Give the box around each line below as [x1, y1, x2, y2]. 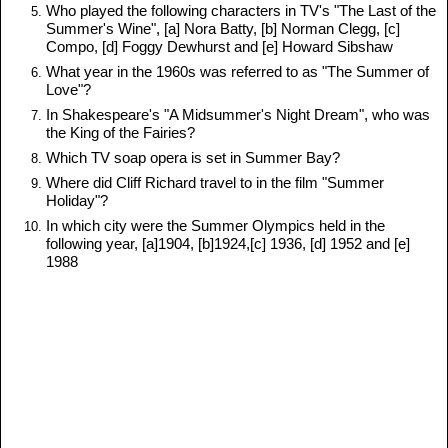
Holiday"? [46, 192, 108, 210]
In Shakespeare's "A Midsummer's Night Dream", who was [46, 106, 430, 124]
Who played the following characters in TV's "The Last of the [46, 2, 436, 20]
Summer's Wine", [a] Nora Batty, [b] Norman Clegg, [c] [46, 20, 400, 38]
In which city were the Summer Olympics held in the [46, 217, 385, 235]
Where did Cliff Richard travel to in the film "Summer [46, 174, 384, 192]
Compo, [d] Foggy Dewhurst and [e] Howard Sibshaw [46, 38, 393, 56]
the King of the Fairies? [46, 124, 195, 142]
